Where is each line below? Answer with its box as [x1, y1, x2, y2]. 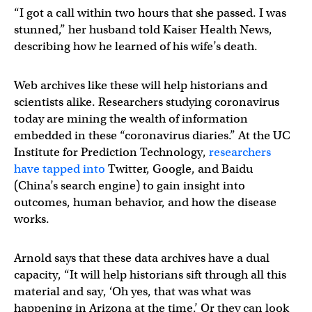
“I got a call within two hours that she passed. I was [14, 6, 286, 20]
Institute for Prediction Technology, [14, 145, 209, 159]
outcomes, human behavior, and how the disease [14, 195, 276, 210]
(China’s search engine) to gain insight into [14, 178, 245, 193]
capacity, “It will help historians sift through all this [14, 267, 286, 282]
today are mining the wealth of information [14, 111, 248, 126]
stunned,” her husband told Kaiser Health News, [14, 22, 272, 37]
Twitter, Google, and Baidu [105, 162, 253, 176]
